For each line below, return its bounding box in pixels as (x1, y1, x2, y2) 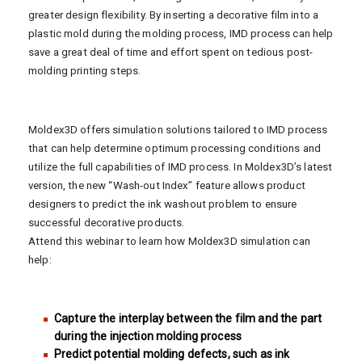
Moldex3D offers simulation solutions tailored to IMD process (28, 123, 328, 136)
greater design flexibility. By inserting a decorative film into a (28, 8, 319, 21)
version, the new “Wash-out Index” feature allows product (28, 179, 305, 192)
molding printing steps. (28, 64, 141, 77)
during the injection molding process (54, 329, 242, 343)
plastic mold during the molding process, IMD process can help (28, 27, 334, 40)
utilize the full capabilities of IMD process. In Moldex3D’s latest (28, 160, 333, 173)
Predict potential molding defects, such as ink (54, 347, 290, 360)
